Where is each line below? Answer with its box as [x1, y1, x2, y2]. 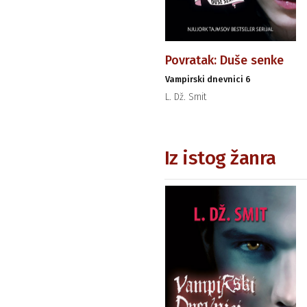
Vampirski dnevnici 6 [164, 73, 251, 84]
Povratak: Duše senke [164, 52, 284, 68]
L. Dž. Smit [164, 90, 206, 103]
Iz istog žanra [164, 146, 276, 169]
